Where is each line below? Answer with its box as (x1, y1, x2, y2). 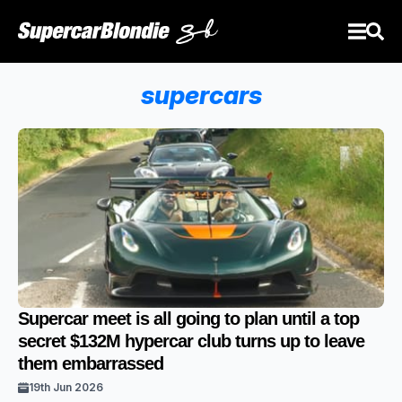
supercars (140, 80, 262, 110)
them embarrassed (18, 354, 163, 373)
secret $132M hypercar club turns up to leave (18, 331, 364, 351)
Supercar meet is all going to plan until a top (18, 309, 359, 328)
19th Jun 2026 (29, 380, 103, 394)
